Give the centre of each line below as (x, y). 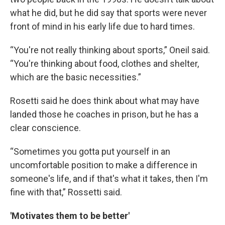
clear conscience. (45, 128)
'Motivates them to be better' (70, 216)
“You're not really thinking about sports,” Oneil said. (110, 50)
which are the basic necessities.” (76, 77)
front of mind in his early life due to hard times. (102, 26)
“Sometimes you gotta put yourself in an (90, 151)
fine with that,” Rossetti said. (66, 192)
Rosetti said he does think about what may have (105, 101)
